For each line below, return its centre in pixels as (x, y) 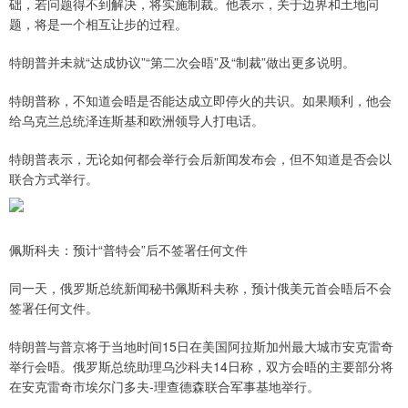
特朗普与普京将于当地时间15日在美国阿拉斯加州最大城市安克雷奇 (201, 347)
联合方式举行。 (54, 179)
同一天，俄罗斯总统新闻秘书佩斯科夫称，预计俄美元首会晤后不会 (200, 288)
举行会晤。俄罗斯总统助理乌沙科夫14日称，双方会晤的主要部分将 (201, 367)
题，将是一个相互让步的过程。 (98, 24)
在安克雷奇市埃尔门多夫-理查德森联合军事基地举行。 (164, 387)
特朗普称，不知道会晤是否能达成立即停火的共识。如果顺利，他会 (200, 101)
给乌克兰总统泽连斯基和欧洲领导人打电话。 (137, 121)
